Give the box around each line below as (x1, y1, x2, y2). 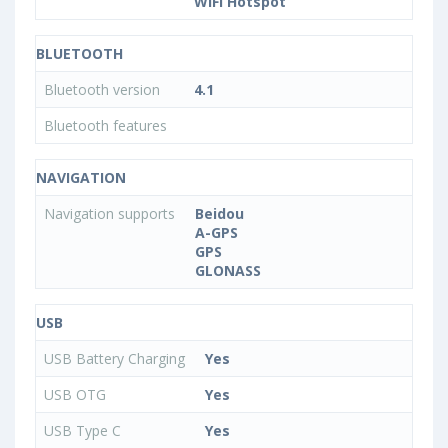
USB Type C (44, 420, 125, 440)
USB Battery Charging (44, 348, 189, 368)
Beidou (195, 203, 244, 223)
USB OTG (44, 384, 110, 404)
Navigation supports (44, 203, 179, 223)
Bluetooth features (44, 115, 171, 135)
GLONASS (195, 260, 261, 280)
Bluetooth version (44, 79, 164, 99)
